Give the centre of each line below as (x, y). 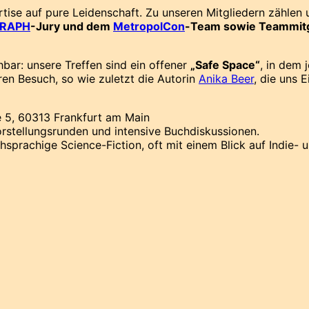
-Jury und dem (72, 26)
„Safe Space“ (225, 64)
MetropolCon (149, 26)
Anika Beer (226, 78)
